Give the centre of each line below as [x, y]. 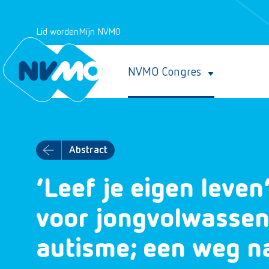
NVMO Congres [165, 72]
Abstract [88, 150]
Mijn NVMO [100, 32]
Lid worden [57, 32]
